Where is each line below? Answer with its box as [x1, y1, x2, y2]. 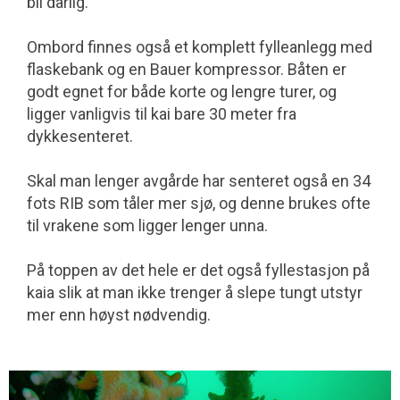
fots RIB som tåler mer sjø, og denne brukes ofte [27, 193, 371, 212]
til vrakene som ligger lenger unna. [27, 215, 268, 235]
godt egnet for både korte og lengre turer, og [27, 81, 337, 101]
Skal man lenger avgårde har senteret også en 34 [27, 171, 371, 190]
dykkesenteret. [27, 126, 133, 146]
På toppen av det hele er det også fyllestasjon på [27, 260, 370, 279]
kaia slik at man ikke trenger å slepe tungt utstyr [27, 282, 362, 302]
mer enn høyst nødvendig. [27, 304, 211, 324]
